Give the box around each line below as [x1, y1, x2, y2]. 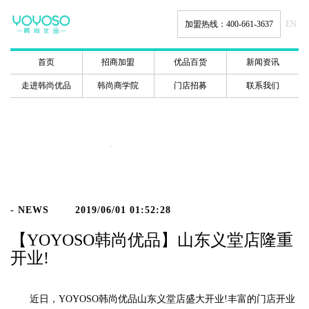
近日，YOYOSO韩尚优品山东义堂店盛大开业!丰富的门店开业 [10, 294, 295, 304]
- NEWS [10, 205, 49, 215]
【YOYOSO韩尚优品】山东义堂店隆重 [10, 231, 293, 249]
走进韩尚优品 [21, 81, 71, 90]
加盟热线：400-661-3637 [184, 19, 273, 29]
